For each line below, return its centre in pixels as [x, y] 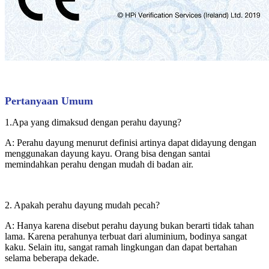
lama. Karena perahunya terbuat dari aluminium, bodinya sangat [126, 236]
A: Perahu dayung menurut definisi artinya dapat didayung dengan [131, 142]
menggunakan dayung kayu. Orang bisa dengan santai [107, 153]
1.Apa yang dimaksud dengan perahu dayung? [93, 122]
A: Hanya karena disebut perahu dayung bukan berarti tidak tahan [129, 225]
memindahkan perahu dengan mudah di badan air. [99, 164]
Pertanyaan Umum [49, 101]
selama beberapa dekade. [52, 258]
